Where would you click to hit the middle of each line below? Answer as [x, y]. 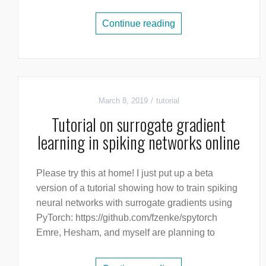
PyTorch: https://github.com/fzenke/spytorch [127, 218]
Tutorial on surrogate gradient [139, 125]
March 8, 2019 [123, 101]
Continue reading [139, 24]
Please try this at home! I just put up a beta [125, 173]
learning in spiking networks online [139, 142]
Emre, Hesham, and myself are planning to [126, 233]
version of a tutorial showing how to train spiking [137, 188]
